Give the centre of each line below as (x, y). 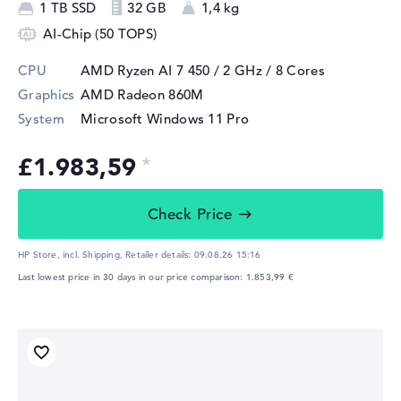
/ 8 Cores (293, 71)
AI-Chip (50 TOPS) (100, 34)
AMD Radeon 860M (142, 95)
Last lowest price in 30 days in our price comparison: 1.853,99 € (156, 277)
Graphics (47, 95)
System (41, 119)
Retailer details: (158, 255)
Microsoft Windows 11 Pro (165, 119)
